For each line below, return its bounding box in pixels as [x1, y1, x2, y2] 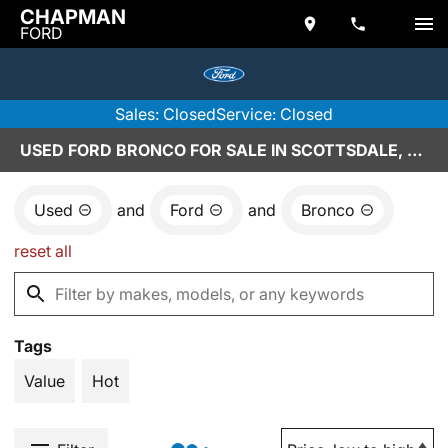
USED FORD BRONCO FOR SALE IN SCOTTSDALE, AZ [407, 140, 423, 160]
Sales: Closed [115, 104, 216, 124]
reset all [14, 241, 72, 261]
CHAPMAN [20, 5, 126, 29]
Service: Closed [216, 104, 333, 124]
